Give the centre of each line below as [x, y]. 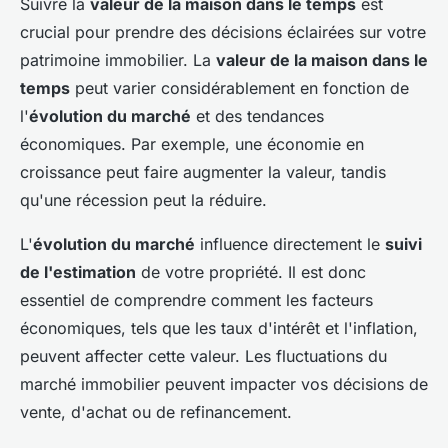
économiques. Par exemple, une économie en [192, 144]
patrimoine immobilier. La [118, 60]
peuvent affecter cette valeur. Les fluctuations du [203, 356]
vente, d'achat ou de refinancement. [156, 412]
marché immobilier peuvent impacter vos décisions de [224, 384]
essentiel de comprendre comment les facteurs [196, 300]
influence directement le [290, 244]
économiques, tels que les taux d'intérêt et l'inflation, [219, 328]
